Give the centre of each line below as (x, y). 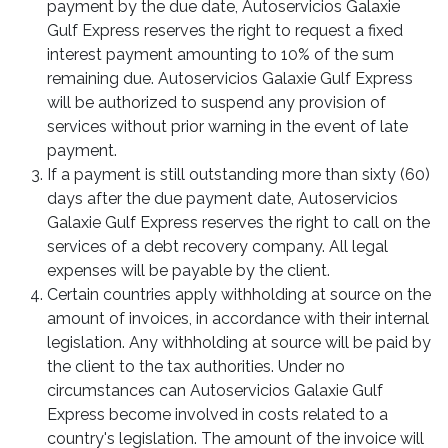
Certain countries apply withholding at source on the (239, 294)
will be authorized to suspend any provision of (216, 102)
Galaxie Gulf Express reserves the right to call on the (238, 222)
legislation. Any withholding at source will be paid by (239, 342)
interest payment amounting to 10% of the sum (220, 54)
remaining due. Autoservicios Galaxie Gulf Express (230, 78)
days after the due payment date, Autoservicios (222, 198)
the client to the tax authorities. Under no (196, 366)
